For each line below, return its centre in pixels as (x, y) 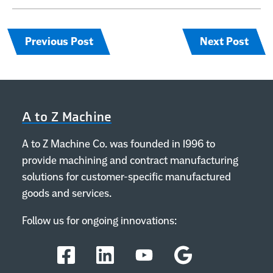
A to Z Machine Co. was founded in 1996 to (119, 144)
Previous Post (59, 42)
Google (190, 255)
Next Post (224, 42)
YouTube (155, 255)
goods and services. (67, 193)
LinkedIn (116, 255)
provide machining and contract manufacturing (130, 160)
